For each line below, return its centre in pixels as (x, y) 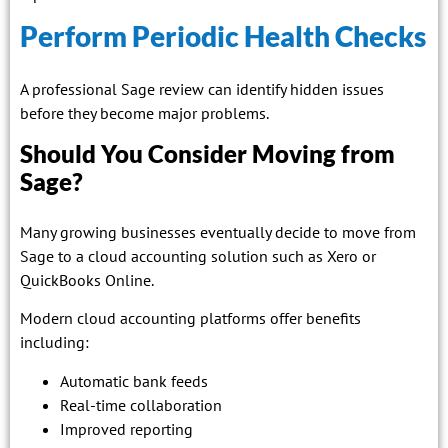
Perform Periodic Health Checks (223, 36)
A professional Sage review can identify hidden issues (202, 89)
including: (54, 342)
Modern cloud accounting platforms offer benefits (190, 318)
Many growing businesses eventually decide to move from (218, 231)
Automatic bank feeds (134, 380)
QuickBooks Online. (87, 279)
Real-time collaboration (141, 404)
